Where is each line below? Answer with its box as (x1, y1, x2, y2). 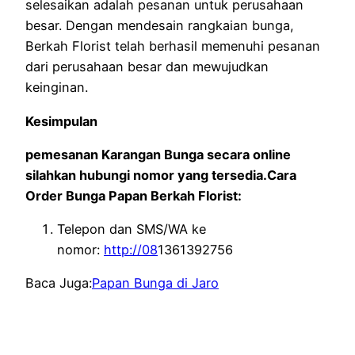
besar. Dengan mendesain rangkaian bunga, (25, 17, 294, 34)
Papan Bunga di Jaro (92, 275, 219, 292)
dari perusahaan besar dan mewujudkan (25, 59, 269, 75)
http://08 (104, 242, 158, 258)
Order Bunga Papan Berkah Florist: (25, 187, 242, 204)
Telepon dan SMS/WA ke (57, 221, 206, 238)
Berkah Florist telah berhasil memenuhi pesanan (25, 38, 320, 55)
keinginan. (25, 79, 88, 96)
